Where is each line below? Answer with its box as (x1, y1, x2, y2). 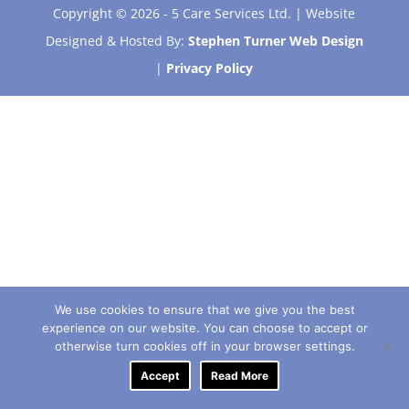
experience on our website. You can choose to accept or (41, 320, 368, 335)
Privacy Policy (166, 59, 254, 77)
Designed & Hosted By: (45, 32, 188, 49)
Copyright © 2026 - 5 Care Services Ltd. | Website (53, 5, 356, 22)
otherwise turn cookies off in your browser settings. (54, 339, 355, 353)
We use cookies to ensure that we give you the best (54, 302, 355, 317)
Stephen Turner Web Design (187, 32, 363, 49)
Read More (211, 369, 268, 383)
